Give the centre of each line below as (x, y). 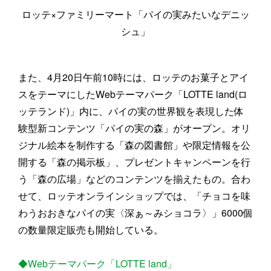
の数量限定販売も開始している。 (91, 230)
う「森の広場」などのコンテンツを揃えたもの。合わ (134, 179)
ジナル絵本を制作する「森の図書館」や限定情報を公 (134, 145)
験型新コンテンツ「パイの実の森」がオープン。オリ (134, 128)
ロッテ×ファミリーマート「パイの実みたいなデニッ (135, 14)
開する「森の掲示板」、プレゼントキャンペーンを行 (134, 162)
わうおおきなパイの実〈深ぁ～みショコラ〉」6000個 (135, 213)
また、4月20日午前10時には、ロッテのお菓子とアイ (133, 77)
